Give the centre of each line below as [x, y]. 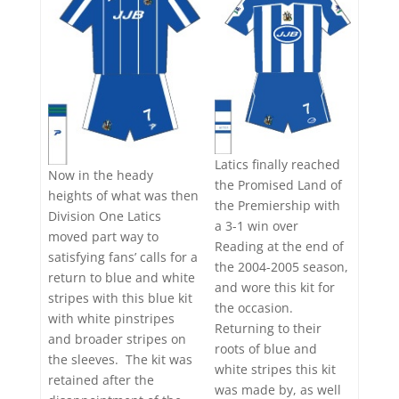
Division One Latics [105, 216]
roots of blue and [266, 348]
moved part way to [103, 237]
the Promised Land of [278, 184]
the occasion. [256, 307]
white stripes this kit [275, 369]
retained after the [101, 380]
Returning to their [268, 328]
